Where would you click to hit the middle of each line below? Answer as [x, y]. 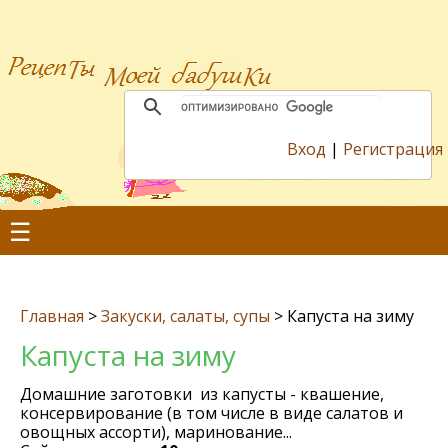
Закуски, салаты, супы [185, 316]
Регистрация [393, 149]
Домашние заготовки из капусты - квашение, [202, 394]
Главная [52, 316]
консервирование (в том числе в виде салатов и [211, 413]
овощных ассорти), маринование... [156, 432]
